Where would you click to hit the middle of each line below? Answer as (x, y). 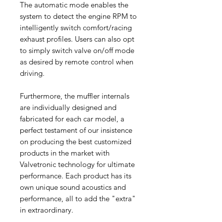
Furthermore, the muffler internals (75, 96)
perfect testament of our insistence (76, 130)
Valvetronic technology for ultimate (77, 165)
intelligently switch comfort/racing (76, 28)
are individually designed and (68, 108)
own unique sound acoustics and (73, 187)
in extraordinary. (47, 210)
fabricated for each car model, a (72, 119)
